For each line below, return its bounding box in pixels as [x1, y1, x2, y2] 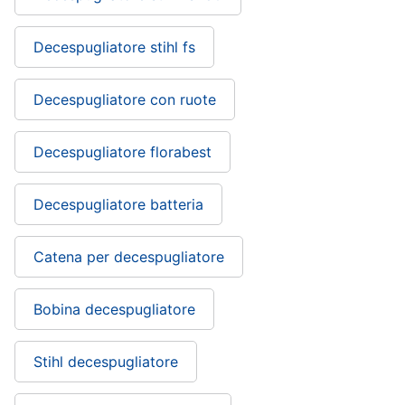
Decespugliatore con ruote [33, 90, 216, 109]
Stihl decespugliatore [33, 353, 178, 372]
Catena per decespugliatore [33, 248, 224, 267]
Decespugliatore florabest [33, 143, 212, 162]
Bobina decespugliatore [33, 300, 195, 319]
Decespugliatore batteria [33, 195, 203, 214]
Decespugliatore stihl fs [33, 38, 195, 57]
